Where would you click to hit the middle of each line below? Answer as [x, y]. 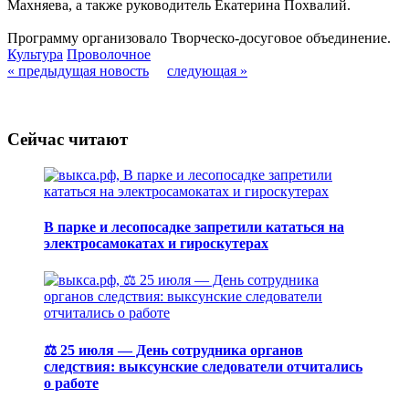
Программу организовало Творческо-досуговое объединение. [199, 38]
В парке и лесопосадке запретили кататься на [194, 227]
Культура [35, 55]
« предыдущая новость [78, 71]
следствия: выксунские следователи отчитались [203, 366]
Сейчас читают [68, 140]
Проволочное [109, 55]
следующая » [207, 71]
